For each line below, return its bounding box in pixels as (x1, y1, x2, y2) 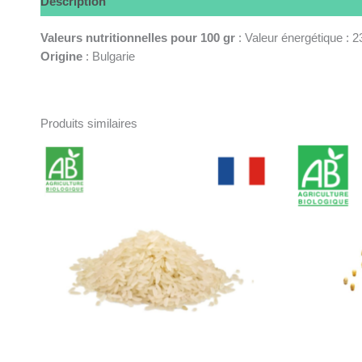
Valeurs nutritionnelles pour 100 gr (40, 31, 235, 44)
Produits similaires (40, 116, 137, 130)
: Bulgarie (82, 49, 135, 63)
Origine (40, 49, 82, 63)
